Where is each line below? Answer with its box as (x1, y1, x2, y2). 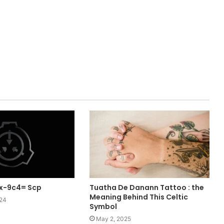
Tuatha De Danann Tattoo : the (89, 182, 204, 193)
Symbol (89, 201, 117, 212)
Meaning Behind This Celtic (89, 192, 188, 202)
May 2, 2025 (95, 215, 131, 223)
